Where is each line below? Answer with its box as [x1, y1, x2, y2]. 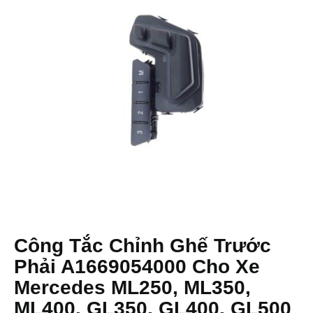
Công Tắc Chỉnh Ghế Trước [14, 235, 271, 256]
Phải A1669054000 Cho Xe [14, 256, 260, 277]
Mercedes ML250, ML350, [14, 277, 251, 298]
